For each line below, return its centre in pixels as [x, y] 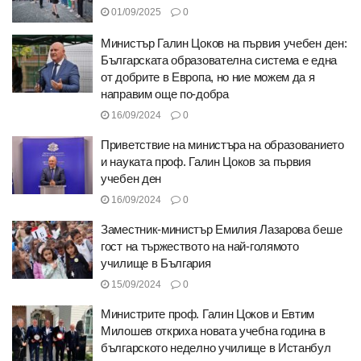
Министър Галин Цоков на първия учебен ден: [224, 43]
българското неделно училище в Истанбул [216, 348]
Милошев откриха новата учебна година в [213, 331]
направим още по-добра [165, 94]
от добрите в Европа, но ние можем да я [208, 77]
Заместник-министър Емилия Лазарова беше [222, 229]
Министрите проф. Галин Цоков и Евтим [208, 314]
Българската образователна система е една [219, 60]
